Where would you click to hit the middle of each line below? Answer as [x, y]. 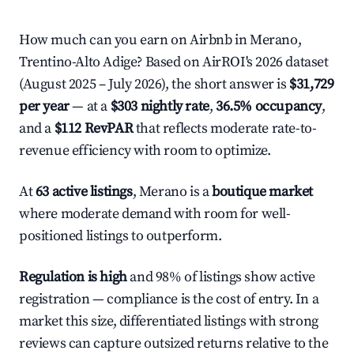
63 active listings [84, 192]
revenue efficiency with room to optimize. [145, 151]
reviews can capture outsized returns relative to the [174, 343]
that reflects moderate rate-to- [225, 128]
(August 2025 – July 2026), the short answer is [154, 84]
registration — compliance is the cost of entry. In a [169, 299]
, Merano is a [172, 192]
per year [44, 106]
